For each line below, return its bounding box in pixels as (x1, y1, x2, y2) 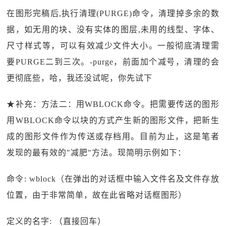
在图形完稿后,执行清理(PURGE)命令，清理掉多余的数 (7, 9, 219, 18)
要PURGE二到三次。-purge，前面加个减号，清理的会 (7, 58, 219, 66)
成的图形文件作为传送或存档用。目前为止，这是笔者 (7, 132, 219, 141)
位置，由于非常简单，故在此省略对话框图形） (7, 191, 187, 199)
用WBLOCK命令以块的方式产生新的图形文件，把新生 (7, 116, 219, 125)
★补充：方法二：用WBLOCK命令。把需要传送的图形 (7, 100, 219, 108)
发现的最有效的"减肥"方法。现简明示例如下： (7, 148, 187, 157)
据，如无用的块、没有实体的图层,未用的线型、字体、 (7, 25, 219, 34)
